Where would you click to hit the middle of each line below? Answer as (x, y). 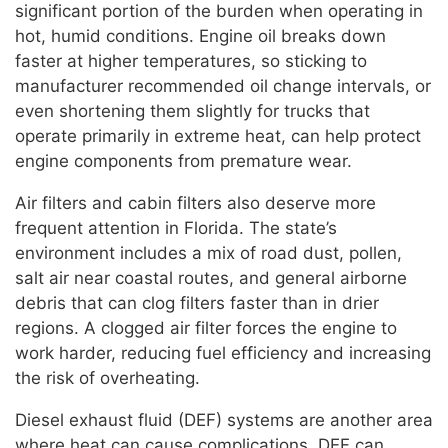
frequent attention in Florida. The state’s (176, 227)
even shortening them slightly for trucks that (192, 110)
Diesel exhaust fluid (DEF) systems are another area (224, 419)
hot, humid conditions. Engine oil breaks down (200, 35)
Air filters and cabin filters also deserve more (195, 202)
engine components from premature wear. (183, 160)
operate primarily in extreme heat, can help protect (218, 135)
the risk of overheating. (107, 377)
